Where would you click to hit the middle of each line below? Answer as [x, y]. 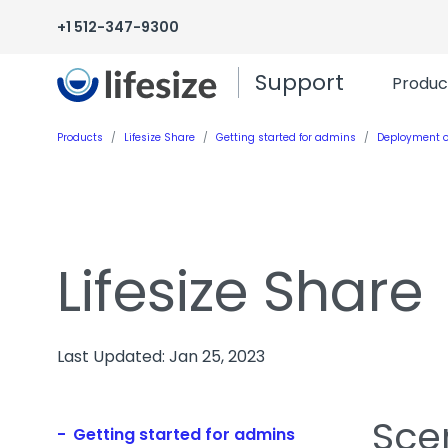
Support [299, 83]
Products [80, 137]
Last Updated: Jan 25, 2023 [161, 356]
